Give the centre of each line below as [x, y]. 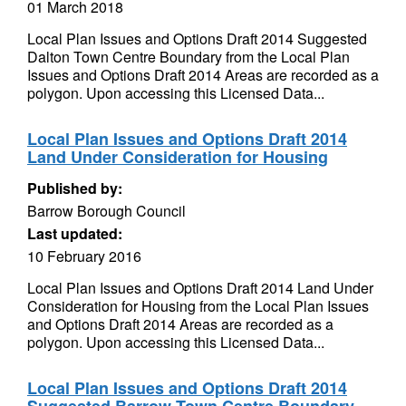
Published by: [75, 188]
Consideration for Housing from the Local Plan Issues [198, 306]
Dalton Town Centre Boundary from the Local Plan [188, 57]
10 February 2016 [84, 256]
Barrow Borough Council [106, 211]
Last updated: [75, 233]
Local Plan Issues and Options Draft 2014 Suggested [197, 39]
